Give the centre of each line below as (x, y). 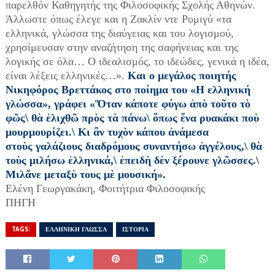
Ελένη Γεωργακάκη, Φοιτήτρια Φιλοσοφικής (105, 188)
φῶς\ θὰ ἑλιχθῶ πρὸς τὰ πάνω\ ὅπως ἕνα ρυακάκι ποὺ (132, 118)
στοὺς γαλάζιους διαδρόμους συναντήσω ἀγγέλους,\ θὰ (134, 146)
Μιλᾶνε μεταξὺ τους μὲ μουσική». (85, 174)
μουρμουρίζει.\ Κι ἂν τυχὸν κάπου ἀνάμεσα (107, 132)
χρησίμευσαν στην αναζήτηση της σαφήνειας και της (122, 47)
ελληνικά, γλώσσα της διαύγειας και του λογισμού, (119, 33)
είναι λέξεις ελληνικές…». (65, 76)
